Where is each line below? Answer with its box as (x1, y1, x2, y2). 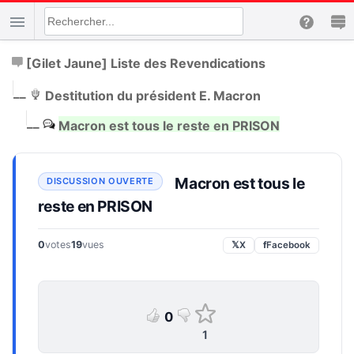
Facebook (266, 239, 311, 250)
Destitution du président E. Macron (44, 87, 261, 104)
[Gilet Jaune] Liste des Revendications (25, 55, 265, 71)
